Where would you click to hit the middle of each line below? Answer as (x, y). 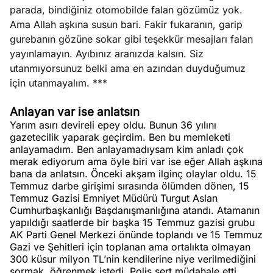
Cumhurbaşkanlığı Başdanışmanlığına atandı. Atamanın (135, 210)
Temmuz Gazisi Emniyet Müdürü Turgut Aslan (114, 198)
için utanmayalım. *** (58, 83)
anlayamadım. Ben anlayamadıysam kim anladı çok (127, 149)
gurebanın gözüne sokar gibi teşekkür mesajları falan (131, 39)
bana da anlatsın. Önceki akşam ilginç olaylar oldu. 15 (133, 174)
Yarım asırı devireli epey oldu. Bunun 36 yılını (113, 125)
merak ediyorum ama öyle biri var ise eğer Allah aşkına (136, 161)
